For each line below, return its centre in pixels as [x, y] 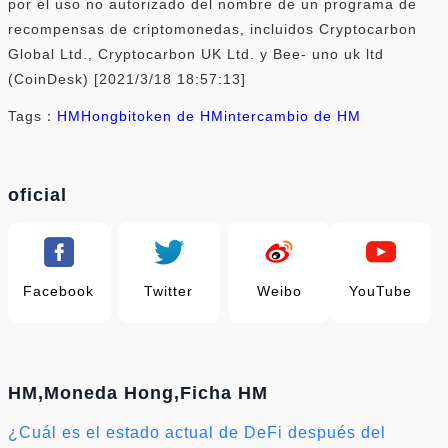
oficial [37, 194]
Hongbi [106, 115]
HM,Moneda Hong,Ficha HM [138, 392]
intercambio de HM [292, 115]
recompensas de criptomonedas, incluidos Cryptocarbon [212, 28]
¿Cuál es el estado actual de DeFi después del [197, 432]
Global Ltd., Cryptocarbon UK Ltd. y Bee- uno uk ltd [196, 53]
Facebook [59, 290]
